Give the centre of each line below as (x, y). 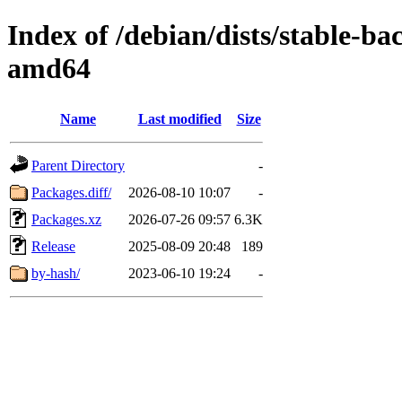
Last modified (179, 118)
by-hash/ (56, 273)
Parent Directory (78, 165)
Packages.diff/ (71, 192)
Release (53, 246)
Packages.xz (66, 219)
